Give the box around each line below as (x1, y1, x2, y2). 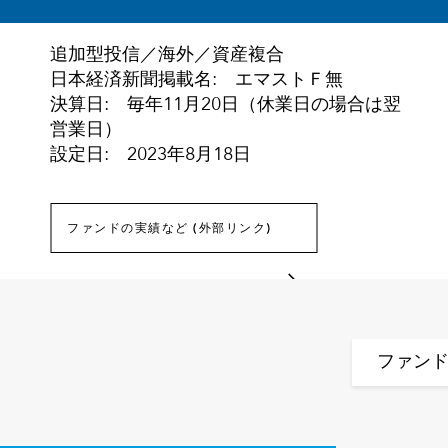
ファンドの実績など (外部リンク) (67, 223, 272, 235)
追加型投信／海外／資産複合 (50, 46, 284, 64)
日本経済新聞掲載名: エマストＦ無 (50, 71, 343, 89)
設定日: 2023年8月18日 (50, 146, 251, 164)
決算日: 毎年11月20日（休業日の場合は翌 (50, 96, 401, 114)
